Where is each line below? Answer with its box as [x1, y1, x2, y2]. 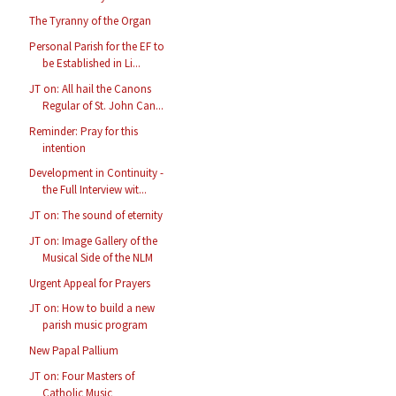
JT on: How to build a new [29, 301, 156, 316]
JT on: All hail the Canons [29, 80, 152, 96]
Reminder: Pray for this [29, 123, 139, 139]
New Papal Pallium [29, 343, 119, 359]
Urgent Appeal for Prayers [29, 275, 151, 291]
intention [42, 140, 87, 156]
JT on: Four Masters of [29, 368, 135, 384]
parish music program [42, 317, 148, 333]
